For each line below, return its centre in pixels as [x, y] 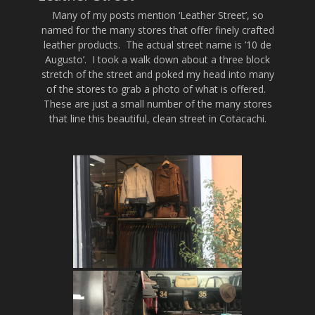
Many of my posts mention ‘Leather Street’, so [157, 15]
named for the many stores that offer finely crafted [157, 30]
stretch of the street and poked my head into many [157, 74]
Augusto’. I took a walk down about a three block [157, 59]
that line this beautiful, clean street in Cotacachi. [157, 118]
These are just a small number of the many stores [157, 104]
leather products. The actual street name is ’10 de [157, 45]
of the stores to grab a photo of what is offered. [157, 89]
